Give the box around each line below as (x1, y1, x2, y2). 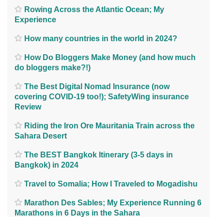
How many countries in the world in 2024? (24, 34, 177, 43)
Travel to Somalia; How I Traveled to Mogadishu (24, 179, 198, 188)
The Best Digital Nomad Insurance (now (24, 82, 170, 91)
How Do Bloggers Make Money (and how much (24, 53, 196, 62)
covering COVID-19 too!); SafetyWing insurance (15, 92, 189, 101)
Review (15, 102, 41, 111)
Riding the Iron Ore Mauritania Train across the (24, 121, 195, 130)
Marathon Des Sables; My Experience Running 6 (24, 198, 201, 207)
